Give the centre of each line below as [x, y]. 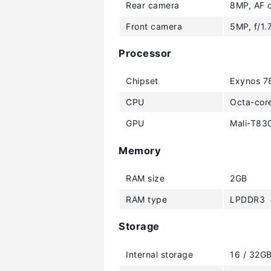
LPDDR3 [247, 199]
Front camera [154, 26]
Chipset [142, 81]
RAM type [146, 199]
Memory [140, 150]
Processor [145, 53]
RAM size [145, 178]
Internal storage [159, 254]
